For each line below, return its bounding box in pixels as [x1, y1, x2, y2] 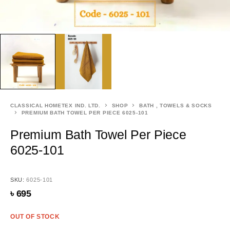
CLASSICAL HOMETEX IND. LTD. [10, 103, 101, 109]
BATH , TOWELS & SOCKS [139, 103, 212, 109]
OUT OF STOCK [10, 213, 60, 221]
